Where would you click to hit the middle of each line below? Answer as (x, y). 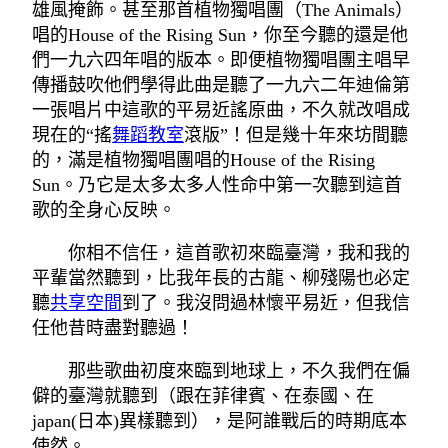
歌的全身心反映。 (104, 210)
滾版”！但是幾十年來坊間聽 (296, 135)
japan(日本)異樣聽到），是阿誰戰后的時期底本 (219, 421)
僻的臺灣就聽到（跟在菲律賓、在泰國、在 (203, 396)
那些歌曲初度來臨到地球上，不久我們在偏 (239, 371)
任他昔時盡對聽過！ (113, 328)
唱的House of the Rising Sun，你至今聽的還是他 (220, 35)
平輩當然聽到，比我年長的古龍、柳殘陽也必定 (221, 278)
